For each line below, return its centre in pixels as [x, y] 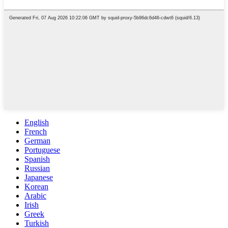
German [37, 140]
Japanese [39, 177]
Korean [36, 186]
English [37, 122]
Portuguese [42, 150]
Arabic [35, 195]
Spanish [37, 159]
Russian [37, 168]
